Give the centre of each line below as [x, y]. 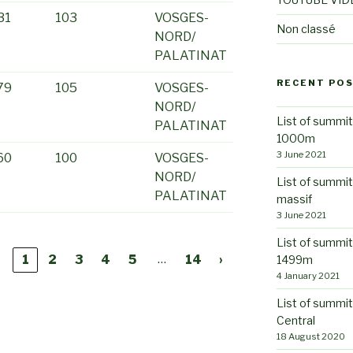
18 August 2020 [310, 336]
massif [294, 199]
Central [295, 320]
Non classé [306, 28]
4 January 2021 [308, 275]
